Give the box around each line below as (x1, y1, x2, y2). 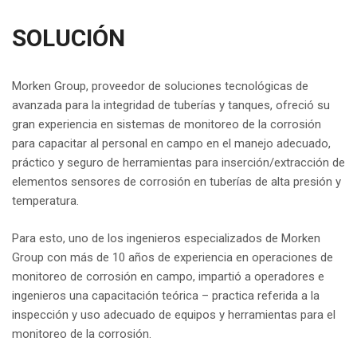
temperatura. (12, 194, 79, 209)
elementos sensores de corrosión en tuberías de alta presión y (12, 175, 341, 190)
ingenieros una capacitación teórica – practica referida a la (12, 288, 320, 303)
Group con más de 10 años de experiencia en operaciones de (12, 249, 333, 265)
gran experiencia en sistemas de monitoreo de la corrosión (12, 117, 321, 132)
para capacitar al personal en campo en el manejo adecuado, (12, 136, 331, 151)
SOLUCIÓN (12, 24, 125, 53)
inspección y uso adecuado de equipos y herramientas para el (12, 307, 335, 322)
